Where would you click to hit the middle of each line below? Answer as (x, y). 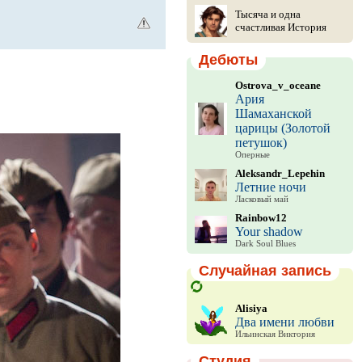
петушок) (261, 143)
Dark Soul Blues (265, 244)
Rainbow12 (261, 218)
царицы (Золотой (282, 128)
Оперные (252, 155)
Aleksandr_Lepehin (280, 173)
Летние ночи (270, 187)
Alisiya (251, 308)
